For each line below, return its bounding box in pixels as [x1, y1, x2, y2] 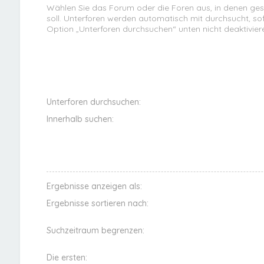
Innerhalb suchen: [46, 113, 114, 124]
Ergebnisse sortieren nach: [46, 197, 148, 209]
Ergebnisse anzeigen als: [46, 180, 142, 192]
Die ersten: [46, 252, 87, 263]
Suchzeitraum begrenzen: [46, 225, 144, 236]
